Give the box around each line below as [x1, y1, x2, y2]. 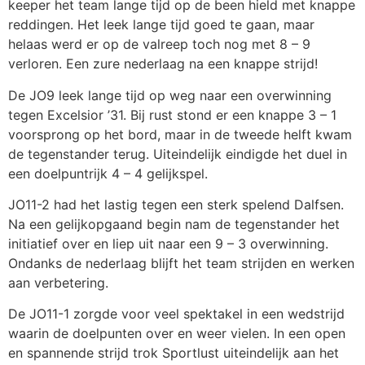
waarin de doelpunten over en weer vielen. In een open [8, 325, 345, 342]
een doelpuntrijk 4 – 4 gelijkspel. [8, 165, 208, 182]
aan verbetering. [8, 274, 108, 291]
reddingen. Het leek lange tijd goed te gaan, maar [8, 16, 314, 33]
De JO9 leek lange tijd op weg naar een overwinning [8, 86, 332, 103]
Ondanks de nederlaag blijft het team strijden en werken [8, 254, 354, 271]
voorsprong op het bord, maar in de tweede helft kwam [8, 125, 352, 143]
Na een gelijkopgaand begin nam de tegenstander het [8, 215, 340, 232]
